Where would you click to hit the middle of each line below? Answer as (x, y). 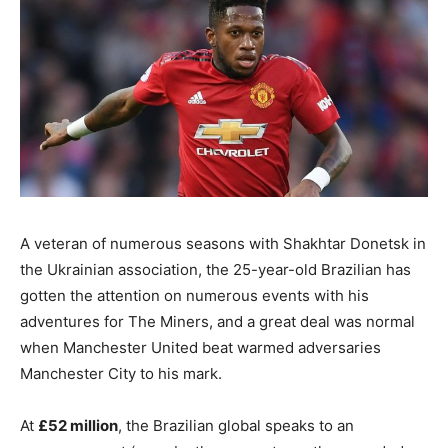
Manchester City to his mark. (121, 373)
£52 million (78, 425)
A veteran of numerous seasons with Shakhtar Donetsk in (223, 243)
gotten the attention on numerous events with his (194, 295)
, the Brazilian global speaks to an (236, 425)
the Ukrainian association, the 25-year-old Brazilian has (215, 269)
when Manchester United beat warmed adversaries (200, 347)
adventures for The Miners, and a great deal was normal (217, 321)
